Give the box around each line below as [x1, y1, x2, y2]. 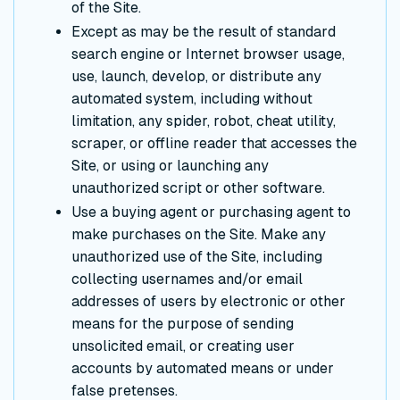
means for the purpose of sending [71, 315, 294, 333]
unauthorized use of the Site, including [71, 248, 322, 266]
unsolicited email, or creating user [71, 337, 295, 355]
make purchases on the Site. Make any [71, 226, 326, 244]
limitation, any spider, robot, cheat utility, [71, 112, 336, 130]
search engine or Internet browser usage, [71, 46, 345, 63]
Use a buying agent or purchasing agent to [71, 204, 351, 221]
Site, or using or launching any [71, 157, 269, 175]
